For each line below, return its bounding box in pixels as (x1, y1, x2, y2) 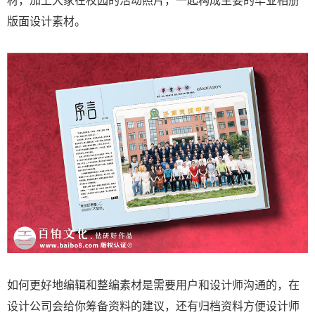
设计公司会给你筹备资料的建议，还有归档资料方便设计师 (7, 297, 300, 314)
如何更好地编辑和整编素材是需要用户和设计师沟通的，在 (7, 276, 300, 292)
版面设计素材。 (7, 12, 86, 29)
